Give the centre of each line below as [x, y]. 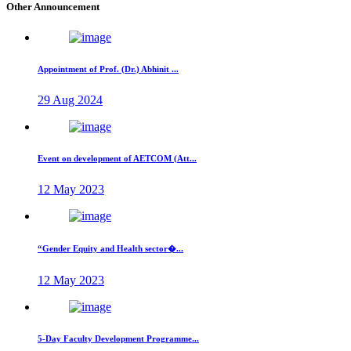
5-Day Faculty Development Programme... [118, 338]
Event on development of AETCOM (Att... [117, 159]
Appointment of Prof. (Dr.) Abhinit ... [108, 69]
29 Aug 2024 [70, 100]
